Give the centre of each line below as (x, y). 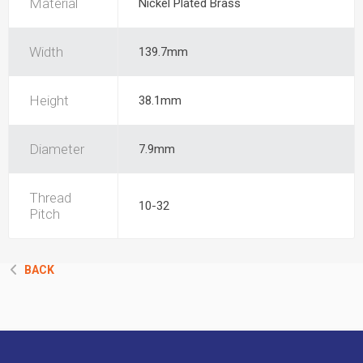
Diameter (57, 149)
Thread (50, 198)
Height (49, 100)
